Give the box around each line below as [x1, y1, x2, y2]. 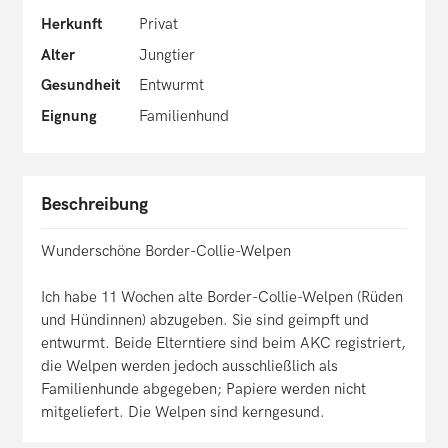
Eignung [41, 106, 97, 125]
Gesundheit [41, 76, 121, 95]
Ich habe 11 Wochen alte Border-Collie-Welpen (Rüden [41, 288, 403, 307]
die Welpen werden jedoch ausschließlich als [41, 357, 338, 376]
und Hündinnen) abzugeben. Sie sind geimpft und [41, 311, 369, 330]
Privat [138, 15, 178, 34]
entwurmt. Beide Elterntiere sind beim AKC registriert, [41, 334, 406, 353]
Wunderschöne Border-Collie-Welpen [41, 242, 291, 261]
